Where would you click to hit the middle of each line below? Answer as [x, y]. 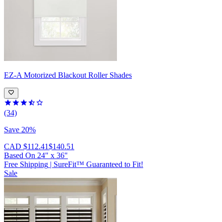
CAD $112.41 [26, 147]
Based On [21, 156]
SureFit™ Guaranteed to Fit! [98, 165]
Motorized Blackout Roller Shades [78, 75]
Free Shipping [26, 165]
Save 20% [20, 130]
